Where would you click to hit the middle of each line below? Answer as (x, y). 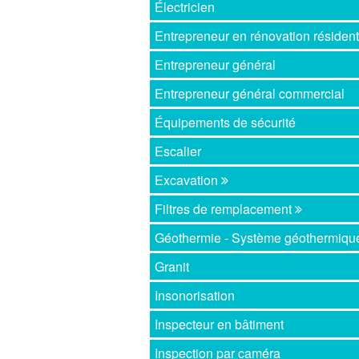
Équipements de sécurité (226, 123)
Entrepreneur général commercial (250, 94)
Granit (172, 267)
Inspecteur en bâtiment (220, 325)
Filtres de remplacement (225, 209)
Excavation (188, 180)
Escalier (178, 151)
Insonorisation (195, 296)
